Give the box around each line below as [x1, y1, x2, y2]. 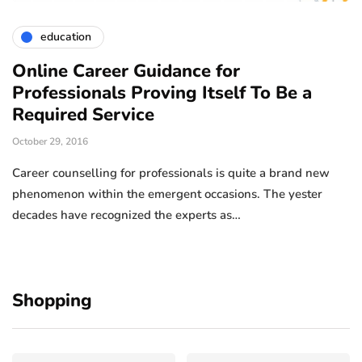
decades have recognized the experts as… [12, 206, 241, 223]
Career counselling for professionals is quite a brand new [12, 164, 330, 181]
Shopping [12, 288, 92, 313]
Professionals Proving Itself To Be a [12, 80, 312, 105]
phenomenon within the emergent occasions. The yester [12, 185, 322, 202]
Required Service [12, 102, 154, 127]
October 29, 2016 [12, 134, 88, 148]
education [40, 29, 91, 45]
